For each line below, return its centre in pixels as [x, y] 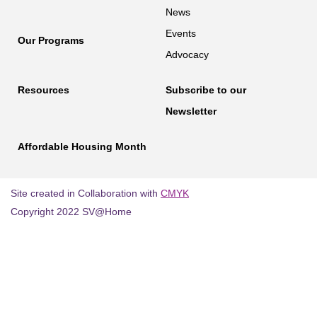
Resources [44, 90]
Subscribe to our [206, 90]
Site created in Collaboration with [86, 193]
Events [181, 33]
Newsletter [191, 111]
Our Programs [51, 40]
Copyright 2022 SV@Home [71, 212]
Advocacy [187, 54]
